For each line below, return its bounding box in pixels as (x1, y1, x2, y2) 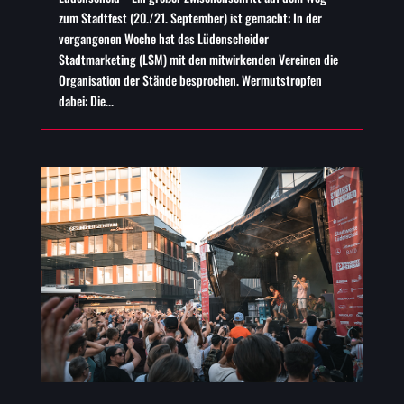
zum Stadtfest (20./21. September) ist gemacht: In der (58, 8, 322, 28)
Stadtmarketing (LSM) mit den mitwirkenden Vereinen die (58, 50, 338, 69)
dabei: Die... (58, 91, 114, 111)
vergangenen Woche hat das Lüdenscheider (58, 29, 269, 49)
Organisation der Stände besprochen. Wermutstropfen (58, 70, 322, 90)
